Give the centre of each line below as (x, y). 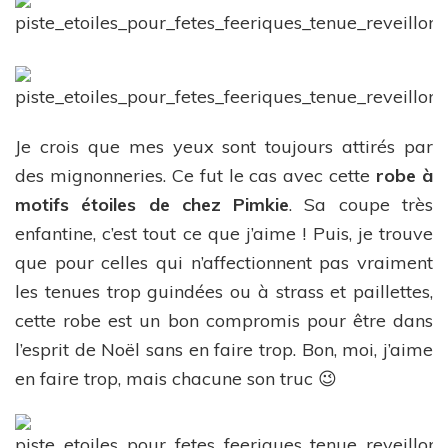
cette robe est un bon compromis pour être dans (224, 320)
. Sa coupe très (361, 204)
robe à (405, 175)
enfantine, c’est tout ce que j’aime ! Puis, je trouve (224, 233)
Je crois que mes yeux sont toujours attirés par (224, 146)
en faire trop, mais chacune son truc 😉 (176, 378)
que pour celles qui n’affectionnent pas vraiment (224, 262)
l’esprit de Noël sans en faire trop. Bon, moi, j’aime (224, 349)
